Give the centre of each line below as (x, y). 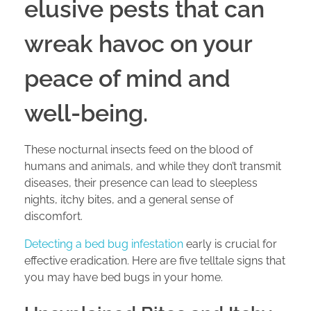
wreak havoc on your (138, 43)
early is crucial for (230, 244)
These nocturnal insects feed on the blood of (138, 150)
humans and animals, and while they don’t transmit (153, 167)
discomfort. (53, 217)
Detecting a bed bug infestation (104, 244)
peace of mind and (127, 78)
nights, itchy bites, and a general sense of (129, 200)
